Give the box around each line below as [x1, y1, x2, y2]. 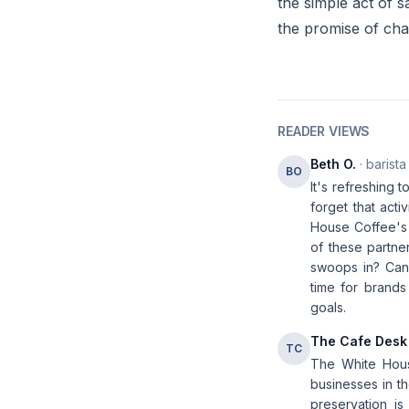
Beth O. [310, 156, 356, 172]
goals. [310, 299, 346, 315]
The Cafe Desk [310, 333, 407, 349]
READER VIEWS [278, 123, 371, 139]
